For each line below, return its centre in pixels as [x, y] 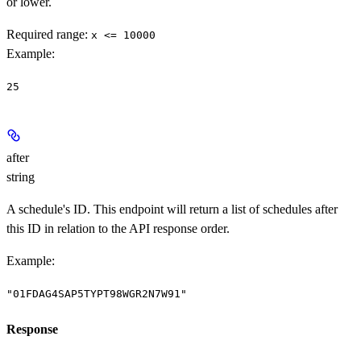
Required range [46, 35]
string [21, 177]
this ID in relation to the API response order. [118, 229]
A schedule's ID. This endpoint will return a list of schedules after [172, 210]
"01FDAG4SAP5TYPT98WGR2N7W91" [97, 294]
